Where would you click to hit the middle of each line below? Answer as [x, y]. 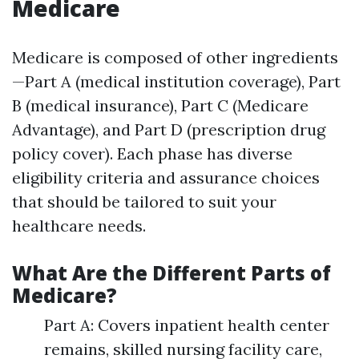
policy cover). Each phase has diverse [152, 153]
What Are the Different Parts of [171, 273]
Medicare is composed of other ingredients [175, 57]
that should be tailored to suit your [144, 202]
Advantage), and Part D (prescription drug [169, 129]
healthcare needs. [79, 226]
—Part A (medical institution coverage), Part [176, 81]
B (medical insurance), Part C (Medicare [160, 105]
